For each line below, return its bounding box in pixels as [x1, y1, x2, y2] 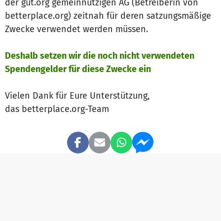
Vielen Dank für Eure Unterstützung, [5, 90, 149, 102]
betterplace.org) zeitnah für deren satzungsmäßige [5, 10, 211, 22]
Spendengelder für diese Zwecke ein [5, 64, 151, 75]
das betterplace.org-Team [5, 104, 109, 115]
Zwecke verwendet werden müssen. [5, 24, 148, 35]
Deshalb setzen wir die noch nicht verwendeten [5, 50, 194, 62]
